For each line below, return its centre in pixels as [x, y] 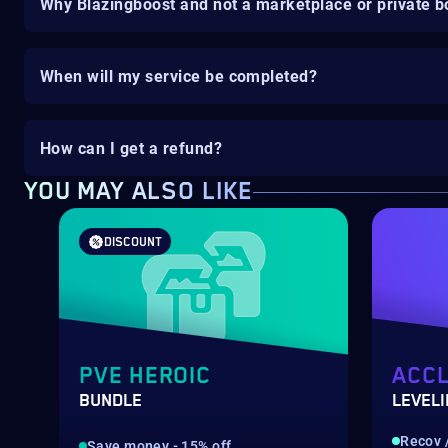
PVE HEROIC [145, 376]
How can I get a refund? [131, 148]
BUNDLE [110, 401]
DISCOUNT [133, 242]
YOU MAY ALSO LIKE [139, 192]
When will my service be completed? [179, 76]
